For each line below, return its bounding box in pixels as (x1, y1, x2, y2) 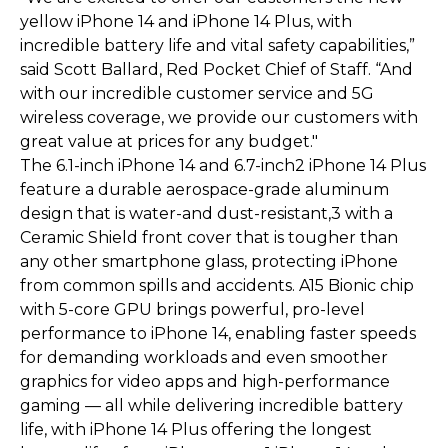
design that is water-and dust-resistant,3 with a (20, 203, 393, 223)
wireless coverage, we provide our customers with (20, 107, 418, 127)
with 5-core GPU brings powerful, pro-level (20, 299, 365, 319)
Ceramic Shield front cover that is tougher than (20, 227, 398, 247)
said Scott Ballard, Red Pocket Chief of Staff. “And (20, 59, 413, 79)
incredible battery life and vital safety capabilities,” (20, 35, 415, 55)
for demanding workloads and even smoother (20, 347, 388, 367)
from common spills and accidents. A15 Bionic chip (20, 275, 414, 295)
